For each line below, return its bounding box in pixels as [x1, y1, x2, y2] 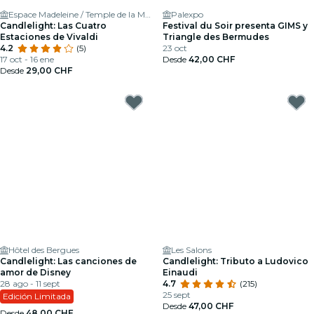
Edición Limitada [3, 291, 71, 301]
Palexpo [171, 9, 203, 20]
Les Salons [171, 245, 212, 255]
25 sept [163, 289, 191, 300]
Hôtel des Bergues [8, 245, 79, 255]
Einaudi [163, 267, 198, 278]
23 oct [163, 43, 187, 53]
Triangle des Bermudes [163, 32, 269, 42]
